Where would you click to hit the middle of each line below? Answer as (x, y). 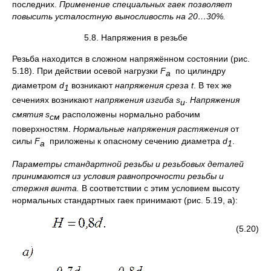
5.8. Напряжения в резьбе (135, 38)
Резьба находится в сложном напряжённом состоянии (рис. (131, 59)
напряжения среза (152, 86)
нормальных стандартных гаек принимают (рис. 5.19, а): (125, 201)
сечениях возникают (54, 100)
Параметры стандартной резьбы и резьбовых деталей (128, 164)
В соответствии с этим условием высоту (159, 188)
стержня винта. (46, 188)
